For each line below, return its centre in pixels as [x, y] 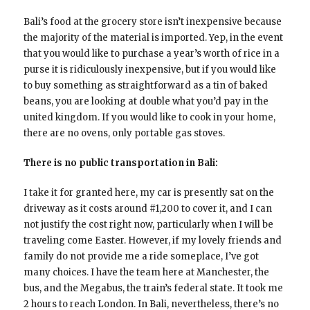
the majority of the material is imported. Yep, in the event [153, 37]
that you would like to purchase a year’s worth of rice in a [151, 53]
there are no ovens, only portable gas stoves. [124, 133]
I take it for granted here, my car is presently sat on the [148, 192]
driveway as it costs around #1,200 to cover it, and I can [147, 208]
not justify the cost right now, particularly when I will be [148, 224]
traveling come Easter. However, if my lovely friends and [152, 240]
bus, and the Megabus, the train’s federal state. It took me [153, 288]
